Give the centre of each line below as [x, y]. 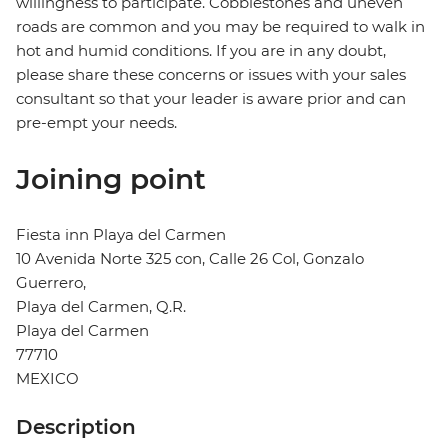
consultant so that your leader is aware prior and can [211, 99]
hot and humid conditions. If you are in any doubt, [201, 51]
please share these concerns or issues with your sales [211, 75]
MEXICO [47, 379]
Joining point [111, 179]
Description [76, 427]
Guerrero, [51, 283]
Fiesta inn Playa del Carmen [121, 235]
